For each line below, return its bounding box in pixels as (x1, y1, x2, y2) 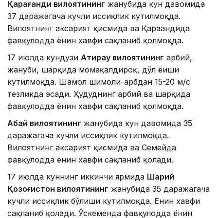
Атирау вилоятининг (81, 53, 164, 63)
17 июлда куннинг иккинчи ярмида (7, 172, 147, 182)
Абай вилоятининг (7, 118, 81, 128)
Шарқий (147, 172, 174, 182)
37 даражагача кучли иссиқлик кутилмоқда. (7, 11, 181, 21)
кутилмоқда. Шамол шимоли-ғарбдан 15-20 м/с (7, 77, 190, 87)
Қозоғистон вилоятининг (7, 184, 109, 194)
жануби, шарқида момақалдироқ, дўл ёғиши (7, 65, 179, 75)
